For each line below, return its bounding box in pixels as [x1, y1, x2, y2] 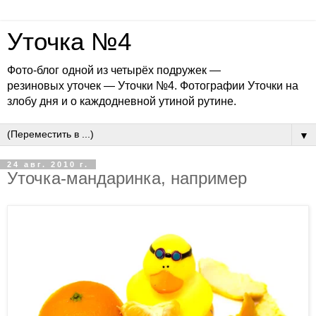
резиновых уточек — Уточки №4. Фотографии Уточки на [7, 80, 298, 92]
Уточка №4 [7, 28, 131, 55]
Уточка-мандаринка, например [7, 169, 247, 188]
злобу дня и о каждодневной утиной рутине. [7, 95, 236, 107]
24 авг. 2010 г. [7, 160, 89, 169]
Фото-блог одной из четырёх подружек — [7, 64, 221, 76]
